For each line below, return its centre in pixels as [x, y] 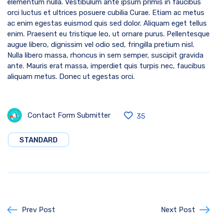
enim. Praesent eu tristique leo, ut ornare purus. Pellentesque [108, 34]
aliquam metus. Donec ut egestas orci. [71, 76]
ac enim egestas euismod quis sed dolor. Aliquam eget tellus [107, 23]
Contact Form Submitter [69, 115]
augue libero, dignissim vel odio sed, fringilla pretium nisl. [101, 44]
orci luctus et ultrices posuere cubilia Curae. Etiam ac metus [106, 12]
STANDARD [39, 140]
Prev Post [39, 209]
